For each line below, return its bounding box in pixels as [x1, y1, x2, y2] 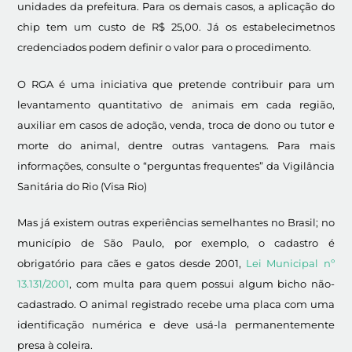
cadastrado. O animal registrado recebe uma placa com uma [17, 298, 335, 311]
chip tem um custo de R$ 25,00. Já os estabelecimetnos [17, 20, 335, 33]
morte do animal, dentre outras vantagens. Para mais [17, 138, 335, 152]
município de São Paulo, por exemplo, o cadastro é [17, 236, 335, 250]
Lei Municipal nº [246, 257, 335, 270]
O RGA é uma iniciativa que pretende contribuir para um [17, 77, 335, 90]
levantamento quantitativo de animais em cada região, [17, 97, 335, 111]
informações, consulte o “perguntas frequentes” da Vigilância [17, 159, 335, 172]
